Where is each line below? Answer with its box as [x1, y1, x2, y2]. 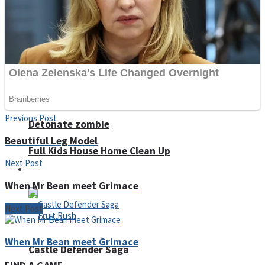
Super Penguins [28, 16, 101, 30]
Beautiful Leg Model [5, 134, 98, 147]
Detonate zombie [28, 117, 109, 131]
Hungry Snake [28, 27, 93, 40]
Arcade [28, 164, 54, 176]
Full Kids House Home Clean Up [28, 144, 170, 158]
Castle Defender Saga [28, 243, 129, 256]
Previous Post [5, 112, 57, 124]
